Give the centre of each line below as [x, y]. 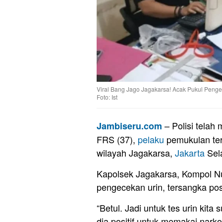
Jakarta [190, 153]
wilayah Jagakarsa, [136, 153]
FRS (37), [117, 139]
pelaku [151, 139]
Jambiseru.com [129, 126]
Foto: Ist [107, 97]
